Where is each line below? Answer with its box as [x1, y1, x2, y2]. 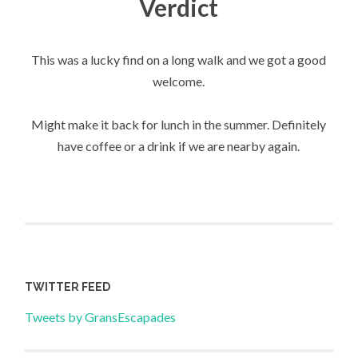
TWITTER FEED [25, 280, 111, 293]
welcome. [153, 73, 205, 89]
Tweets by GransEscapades [25, 308, 177, 324]
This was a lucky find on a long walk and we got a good [31, 51, 327, 67]
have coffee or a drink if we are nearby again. [58, 138, 300, 154]
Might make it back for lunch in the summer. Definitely [31, 117, 327, 133]
